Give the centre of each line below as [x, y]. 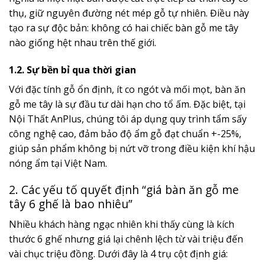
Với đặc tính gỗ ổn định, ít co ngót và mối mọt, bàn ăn [127, 89]
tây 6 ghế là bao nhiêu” [71, 204]
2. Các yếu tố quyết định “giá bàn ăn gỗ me [124, 190]
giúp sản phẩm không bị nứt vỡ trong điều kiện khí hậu [132, 148]
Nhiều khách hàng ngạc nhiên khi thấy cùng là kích [122, 224]
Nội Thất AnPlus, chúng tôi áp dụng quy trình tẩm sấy [128, 119]
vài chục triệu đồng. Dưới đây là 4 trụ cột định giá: [118, 253]
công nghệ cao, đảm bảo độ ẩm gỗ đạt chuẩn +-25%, [125, 133]
